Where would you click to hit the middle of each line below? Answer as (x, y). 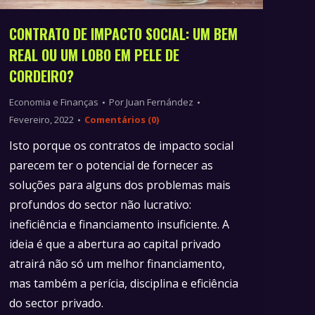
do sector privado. (56, 303)
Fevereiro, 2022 (41, 120)
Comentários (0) (122, 120)
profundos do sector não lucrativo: (100, 205)
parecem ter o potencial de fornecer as (111, 166)
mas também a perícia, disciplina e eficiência (124, 284)
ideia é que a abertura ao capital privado (115, 244)
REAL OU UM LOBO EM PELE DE (94, 55)
